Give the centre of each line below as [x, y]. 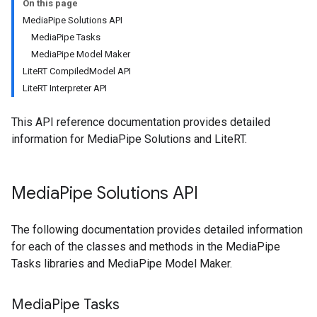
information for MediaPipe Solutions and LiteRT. [129, 139]
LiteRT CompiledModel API [77, 71]
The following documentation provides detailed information [157, 230]
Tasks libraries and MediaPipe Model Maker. [122, 264]
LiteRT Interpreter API [65, 88]
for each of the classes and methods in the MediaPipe [146, 247]
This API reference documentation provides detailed [141, 122]
